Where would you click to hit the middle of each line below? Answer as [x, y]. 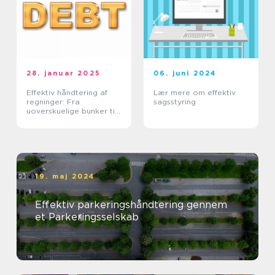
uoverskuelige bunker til [72, 111]
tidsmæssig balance [64, 120]
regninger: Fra [53, 102]
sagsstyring [175, 102]
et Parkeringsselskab [87, 217]
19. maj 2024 [65, 176]
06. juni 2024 [185, 73]
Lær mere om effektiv [195, 93]
